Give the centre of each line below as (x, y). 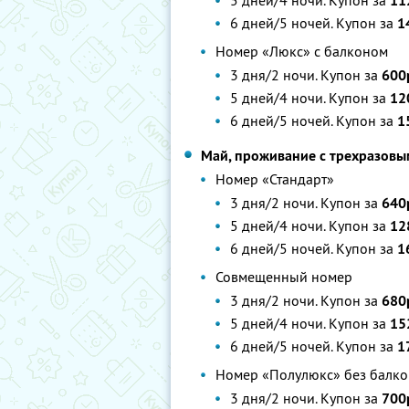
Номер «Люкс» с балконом (302, 51)
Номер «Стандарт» (275, 179)
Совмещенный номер (284, 277)
